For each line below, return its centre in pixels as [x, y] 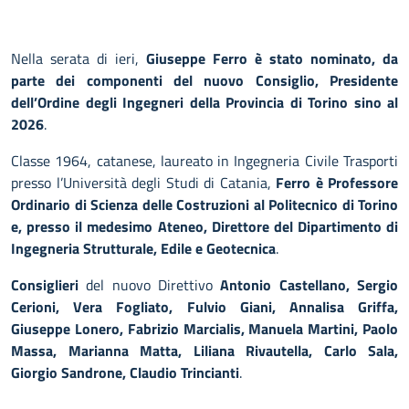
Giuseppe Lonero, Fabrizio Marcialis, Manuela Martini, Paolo [204, 329]
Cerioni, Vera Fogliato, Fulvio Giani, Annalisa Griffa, [204, 307]
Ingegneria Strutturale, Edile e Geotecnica [143, 248]
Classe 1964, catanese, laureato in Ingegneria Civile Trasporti [204, 161]
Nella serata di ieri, [79, 58]
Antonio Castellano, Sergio [309, 285]
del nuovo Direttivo [150, 285]
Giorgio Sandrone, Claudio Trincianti [125, 372]
